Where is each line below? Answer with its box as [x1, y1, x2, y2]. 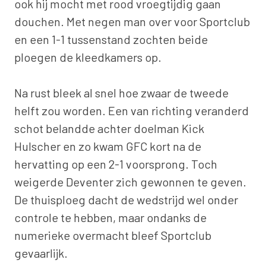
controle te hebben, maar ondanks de [14, 210, 207, 224]
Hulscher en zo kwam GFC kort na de [14, 138, 201, 153]
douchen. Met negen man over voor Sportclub [14, 14, 250, 28]
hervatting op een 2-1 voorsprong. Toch [14, 156, 217, 171]
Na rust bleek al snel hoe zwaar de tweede [14, 85, 229, 100]
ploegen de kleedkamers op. [14, 49, 161, 64]
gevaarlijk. [14, 245, 68, 260]
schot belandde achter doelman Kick [14, 121, 204, 135]
